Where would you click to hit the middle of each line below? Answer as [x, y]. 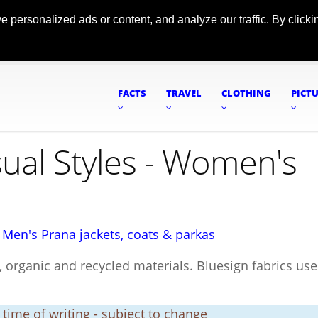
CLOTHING [246, 93]
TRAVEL [184, 93]
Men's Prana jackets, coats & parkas [109, 234]
